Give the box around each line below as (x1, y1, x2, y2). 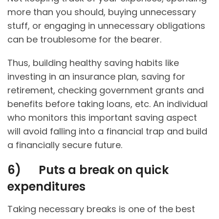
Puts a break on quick (39, 162, 169, 178)
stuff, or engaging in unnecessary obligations (7, 20, 205, 32)
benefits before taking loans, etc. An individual (7, 98, 208, 110)
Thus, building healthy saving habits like (7, 57, 179, 69)
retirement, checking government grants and (7, 84, 204, 97)
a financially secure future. (7, 139, 122, 152)
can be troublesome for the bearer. (7, 33, 161, 46)
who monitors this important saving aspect (7, 111, 197, 124)
